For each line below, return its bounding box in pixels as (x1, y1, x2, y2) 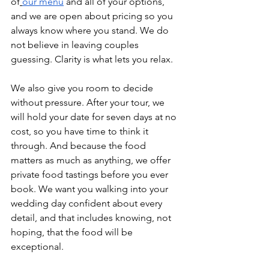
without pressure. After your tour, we (11, 97, 167, 108)
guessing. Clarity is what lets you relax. (11, 53, 173, 65)
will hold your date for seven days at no (11, 111, 179, 122)
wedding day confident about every (11, 198, 165, 209)
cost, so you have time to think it (11, 125, 151, 137)
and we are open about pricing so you (11, 10, 175, 22)
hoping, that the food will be (11, 226, 135, 238)
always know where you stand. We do (11, 25, 171, 36)
